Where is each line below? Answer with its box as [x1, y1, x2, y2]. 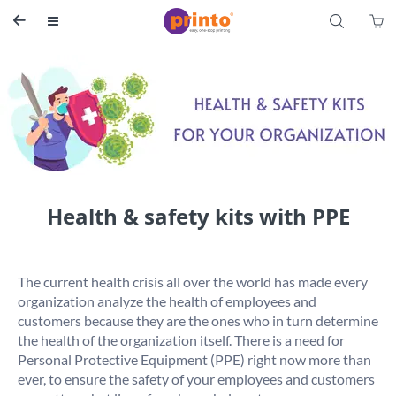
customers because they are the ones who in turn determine [18, 311, 378, 329]
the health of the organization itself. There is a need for [18, 331, 345, 348]
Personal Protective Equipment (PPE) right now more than [18, 350, 371, 368]
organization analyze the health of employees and [18, 292, 316, 309]
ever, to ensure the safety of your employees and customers [18, 369, 375, 387]
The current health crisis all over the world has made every [18, 272, 368, 290]
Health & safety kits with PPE [46, 201, 350, 231]
